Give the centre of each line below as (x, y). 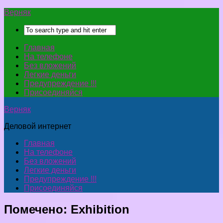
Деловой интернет (38, 126)
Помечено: (37, 209)
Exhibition (100, 209)
